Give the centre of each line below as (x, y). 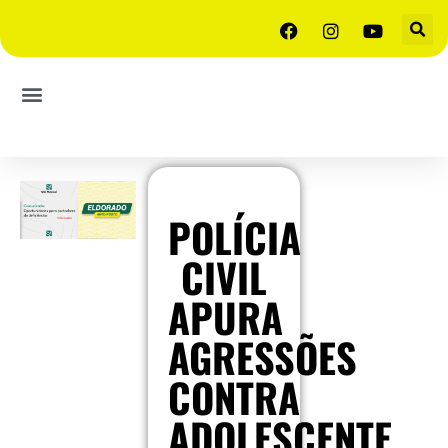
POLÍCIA (234, 237)
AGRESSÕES (262, 357)
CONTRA (233, 397)
